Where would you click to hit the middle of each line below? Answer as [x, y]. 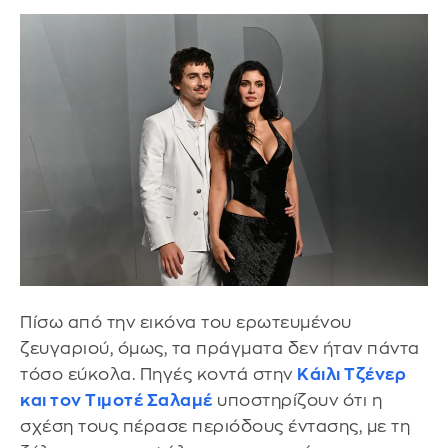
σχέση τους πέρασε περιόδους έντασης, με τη [215, 427]
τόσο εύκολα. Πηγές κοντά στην [158, 375]
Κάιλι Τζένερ [351, 375]
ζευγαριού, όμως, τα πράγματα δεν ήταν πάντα [220, 349]
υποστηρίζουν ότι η [297, 401]
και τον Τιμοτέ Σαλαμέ [116, 401]
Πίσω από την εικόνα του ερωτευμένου [186, 323]
